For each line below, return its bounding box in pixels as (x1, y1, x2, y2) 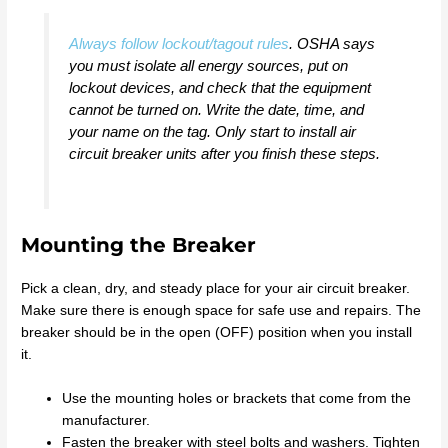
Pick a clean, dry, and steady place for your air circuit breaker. (21, 280, 411, 296)
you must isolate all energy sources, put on (68, 57, 348, 75)
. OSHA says (288, 35, 375, 53)
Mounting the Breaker (21, 232, 257, 257)
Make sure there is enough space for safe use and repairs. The (21, 302, 422, 318)
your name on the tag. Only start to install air (68, 123, 356, 141)
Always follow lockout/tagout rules (68, 35, 289, 53)
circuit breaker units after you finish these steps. (68, 145, 380, 163)
